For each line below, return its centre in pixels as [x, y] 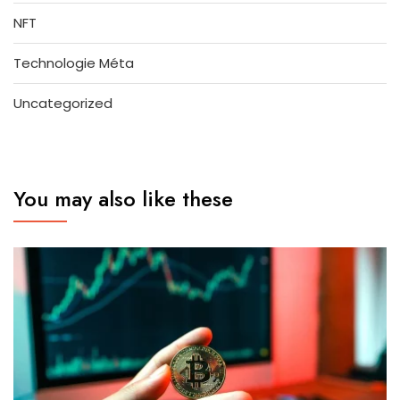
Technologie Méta [74, 62]
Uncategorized [63, 103]
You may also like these [123, 198]
